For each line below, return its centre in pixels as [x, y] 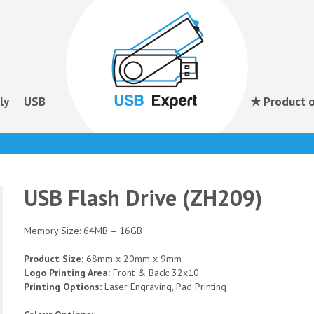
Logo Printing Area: [68, 273]
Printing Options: [64, 287]
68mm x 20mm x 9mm [134, 259]
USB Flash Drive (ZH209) [143, 198]
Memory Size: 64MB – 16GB [83, 231]
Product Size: [55, 259]
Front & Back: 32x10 [156, 273]
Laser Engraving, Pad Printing [165, 287]
